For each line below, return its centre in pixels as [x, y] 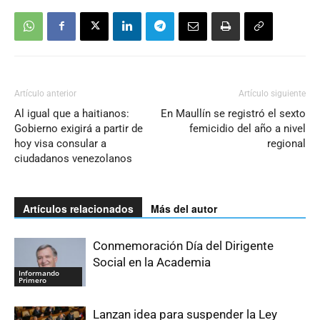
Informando [39, 273]
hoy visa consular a [60, 143]
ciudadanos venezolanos [73, 158]
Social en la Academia [152, 262]
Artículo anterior [45, 93]
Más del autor [184, 208]
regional [286, 143]
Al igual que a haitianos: [72, 113]
